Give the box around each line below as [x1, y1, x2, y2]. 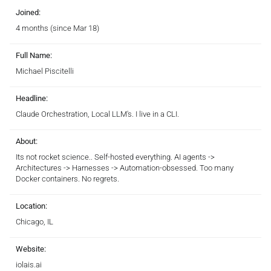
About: [16, 136, 38, 146]
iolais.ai [16, 260, 42, 269]
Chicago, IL [16, 217, 53, 226]
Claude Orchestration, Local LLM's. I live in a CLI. [16, 109, 179, 119]
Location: [16, 201, 47, 211]
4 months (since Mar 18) [16, 23, 99, 33]
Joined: [16, 7, 41, 17]
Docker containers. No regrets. [16, 174, 119, 183]
